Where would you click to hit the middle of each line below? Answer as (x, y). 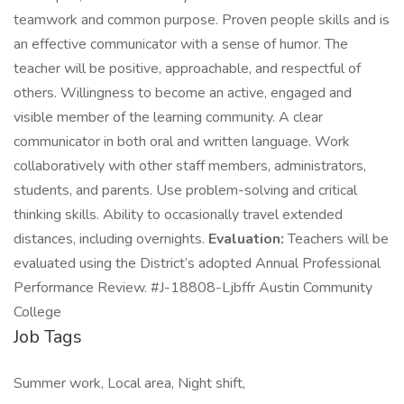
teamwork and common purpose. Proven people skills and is (202, 20)
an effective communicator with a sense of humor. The (181, 44)
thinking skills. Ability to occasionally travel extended (178, 215)
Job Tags (48, 337)
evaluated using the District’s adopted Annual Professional (197, 263)
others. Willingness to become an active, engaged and (183, 93)
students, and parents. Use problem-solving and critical (185, 190)
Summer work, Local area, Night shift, (129, 383)
